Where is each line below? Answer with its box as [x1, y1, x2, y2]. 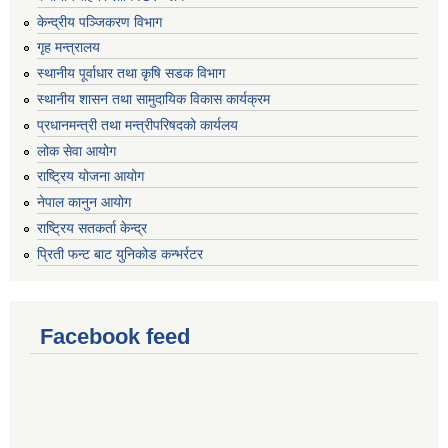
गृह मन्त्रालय [37, 39, 100, 56]
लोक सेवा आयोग [37, 142, 116, 159]
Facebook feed [40, 323, 190, 349]
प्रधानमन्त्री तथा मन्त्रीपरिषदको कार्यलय [37, 116, 238, 133]
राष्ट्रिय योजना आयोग [37, 168, 144, 185]
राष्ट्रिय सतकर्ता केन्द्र [37, 219, 147, 236]
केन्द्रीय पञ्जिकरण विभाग [37, 13, 162, 30]
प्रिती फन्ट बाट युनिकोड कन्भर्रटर [37, 245, 203, 262]
